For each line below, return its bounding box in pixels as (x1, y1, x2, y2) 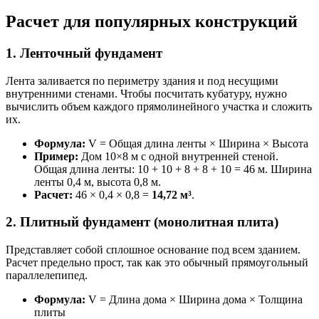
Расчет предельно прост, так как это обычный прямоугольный (6, 256, 308, 269)
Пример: (34, 150, 78, 162)
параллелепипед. (6, 269, 88, 282)
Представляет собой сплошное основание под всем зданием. (6, 244, 300, 256)
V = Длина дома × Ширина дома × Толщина (85, 293, 303, 306)
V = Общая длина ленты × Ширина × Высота (85, 137, 308, 150)
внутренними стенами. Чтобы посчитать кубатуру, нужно (6, 87, 287, 100)
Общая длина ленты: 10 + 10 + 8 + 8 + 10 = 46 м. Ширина (34, 162, 312, 175)
